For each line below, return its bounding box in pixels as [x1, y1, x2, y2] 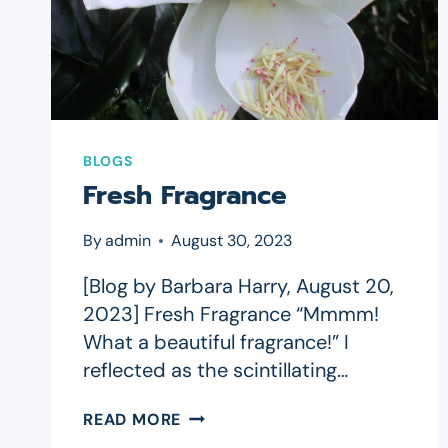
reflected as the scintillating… [83, 357, 348, 384]
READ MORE [83, 409, 182, 431]
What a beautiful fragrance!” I [83, 329, 349, 356]
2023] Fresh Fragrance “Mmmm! [83, 301, 379, 328]
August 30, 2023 [171, 230, 293, 252]
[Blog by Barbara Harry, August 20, [83, 273, 394, 300]
